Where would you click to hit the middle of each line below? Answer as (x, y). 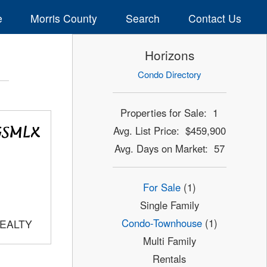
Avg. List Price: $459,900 (169, 130)
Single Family (169, 205)
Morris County (64, 18)
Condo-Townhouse (162, 223)
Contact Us (215, 18)
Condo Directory (169, 74)
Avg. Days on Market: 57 (169, 148)
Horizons (169, 55)
